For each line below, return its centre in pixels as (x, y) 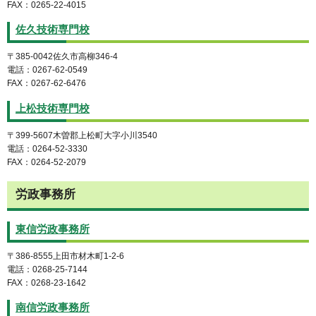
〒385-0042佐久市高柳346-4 (62, 57)
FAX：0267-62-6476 (47, 84)
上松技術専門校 (53, 109)
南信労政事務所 (53, 308)
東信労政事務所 (53, 229)
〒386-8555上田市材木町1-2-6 (66, 256)
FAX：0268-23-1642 (47, 282)
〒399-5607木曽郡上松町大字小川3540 (82, 136)
